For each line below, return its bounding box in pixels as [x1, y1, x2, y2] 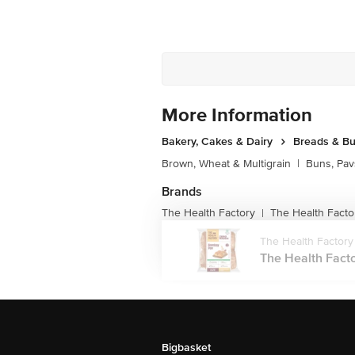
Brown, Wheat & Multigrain [162, 157, 291, 170]
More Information [162, 104, 312, 127]
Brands [162, 184, 202, 200]
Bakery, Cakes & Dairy [162, 135, 273, 148]
